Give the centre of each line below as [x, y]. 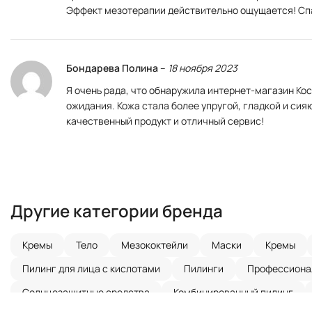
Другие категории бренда [117, 211]
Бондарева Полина [113, 68]
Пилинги [204, 269]
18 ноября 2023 [203, 68]
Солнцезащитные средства [86, 292]
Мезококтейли [155, 245]
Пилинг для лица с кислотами [91, 269]
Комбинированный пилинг [233, 292]
